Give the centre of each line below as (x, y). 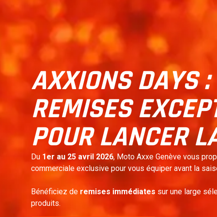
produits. (46, 203)
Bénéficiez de (55, 192)
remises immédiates (117, 192)
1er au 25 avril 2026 (77, 157)
